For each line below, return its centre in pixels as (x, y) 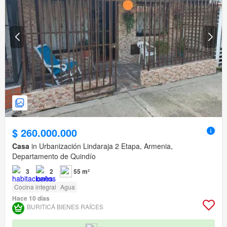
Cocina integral (35, 187)
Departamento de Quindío (54, 156)
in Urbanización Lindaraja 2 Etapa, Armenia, (101, 146)
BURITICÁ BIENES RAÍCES (65, 207)
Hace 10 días (31, 198)
